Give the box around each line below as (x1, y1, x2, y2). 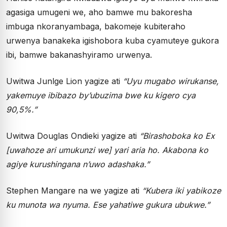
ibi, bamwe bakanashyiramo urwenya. (6, 49, 152, 60)
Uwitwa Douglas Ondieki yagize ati (6, 130, 139, 141)
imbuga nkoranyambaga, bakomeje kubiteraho (6, 21, 185, 31)
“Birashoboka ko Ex (139, 130, 215, 141)
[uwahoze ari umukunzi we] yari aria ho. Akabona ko (6, 144, 208, 155)
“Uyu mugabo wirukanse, (123, 75, 219, 86)
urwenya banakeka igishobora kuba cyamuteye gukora (6, 35, 219, 46)
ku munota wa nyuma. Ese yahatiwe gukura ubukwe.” (6, 199, 210, 210)
